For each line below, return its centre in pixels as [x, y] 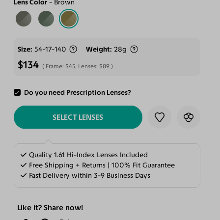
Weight [98, 50]
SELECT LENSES [78, 117]
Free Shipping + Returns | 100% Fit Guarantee [101, 165]
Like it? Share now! [50, 208]
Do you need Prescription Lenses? [78, 93]
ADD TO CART [78, 94]
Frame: [56, 66]
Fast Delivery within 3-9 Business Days [89, 176]
